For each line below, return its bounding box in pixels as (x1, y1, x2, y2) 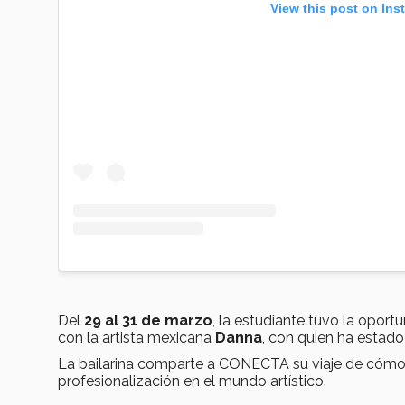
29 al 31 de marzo (84, 311, 212, 329)
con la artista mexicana (58, 328, 215, 346)
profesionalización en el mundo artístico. (58, 372, 326, 390)
